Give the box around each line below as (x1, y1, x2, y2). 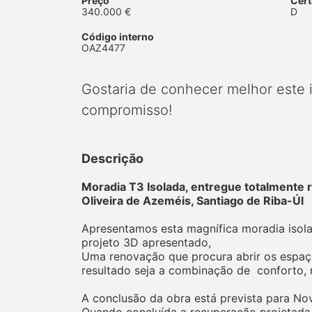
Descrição (81, 150, 143, 166)
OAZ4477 (81, 41, 125, 54)
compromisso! (81, 101, 172, 118)
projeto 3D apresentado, (81, 235, 211, 249)
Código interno (81, 30, 154, 42)
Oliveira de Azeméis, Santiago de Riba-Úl (81, 193, 306, 208)
